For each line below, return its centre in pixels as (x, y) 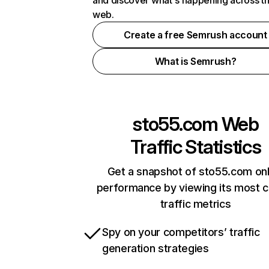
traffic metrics (195, 204)
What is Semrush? (195, 61)
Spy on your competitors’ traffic (181, 232)
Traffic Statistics (195, 147)
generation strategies (156, 248)
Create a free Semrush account (195, 35)
